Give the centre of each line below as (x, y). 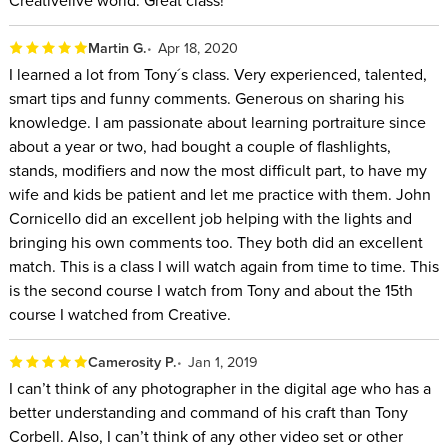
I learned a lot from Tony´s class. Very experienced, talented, (217, 74)
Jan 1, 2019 (223, 361)
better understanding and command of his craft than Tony (208, 412)
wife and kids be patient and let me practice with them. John (219, 194)
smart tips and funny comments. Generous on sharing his (206, 98)
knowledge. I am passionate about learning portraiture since (217, 122)
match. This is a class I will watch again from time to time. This (223, 266)
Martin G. (117, 47)
